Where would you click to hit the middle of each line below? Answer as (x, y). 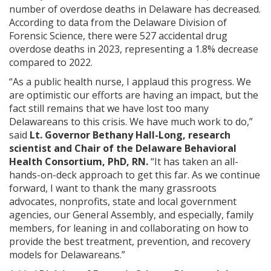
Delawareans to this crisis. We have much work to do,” (131, 122)
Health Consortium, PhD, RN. (80, 162)
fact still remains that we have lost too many (109, 108)
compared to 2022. (53, 62)
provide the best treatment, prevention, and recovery (130, 241)
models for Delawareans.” (68, 255)
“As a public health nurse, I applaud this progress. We (130, 82)
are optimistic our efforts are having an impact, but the (134, 95)
